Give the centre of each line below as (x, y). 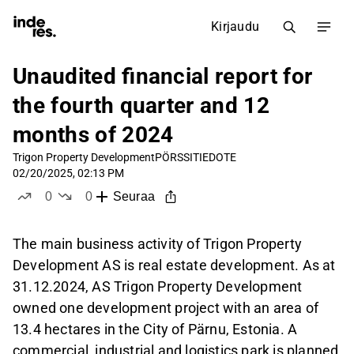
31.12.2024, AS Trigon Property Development (158, 287)
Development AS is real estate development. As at (174, 265)
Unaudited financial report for (163, 76)
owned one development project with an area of (166, 308)
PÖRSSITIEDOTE (196, 157)
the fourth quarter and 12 (141, 105)
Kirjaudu (235, 26)
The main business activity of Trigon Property (158, 244)
